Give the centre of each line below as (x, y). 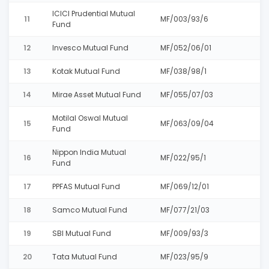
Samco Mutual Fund (90, 210)
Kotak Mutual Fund (86, 71)
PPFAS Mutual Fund (86, 186)
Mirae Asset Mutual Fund (97, 95)
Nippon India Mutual (89, 152)
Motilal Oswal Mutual (90, 118)
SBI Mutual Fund (82, 233)
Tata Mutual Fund (85, 257)
